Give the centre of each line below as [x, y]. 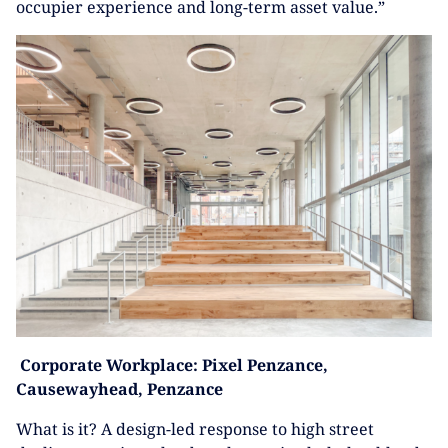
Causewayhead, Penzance [119, 388]
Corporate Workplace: [109, 364]
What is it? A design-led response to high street [195, 428]
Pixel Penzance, [265, 364]
